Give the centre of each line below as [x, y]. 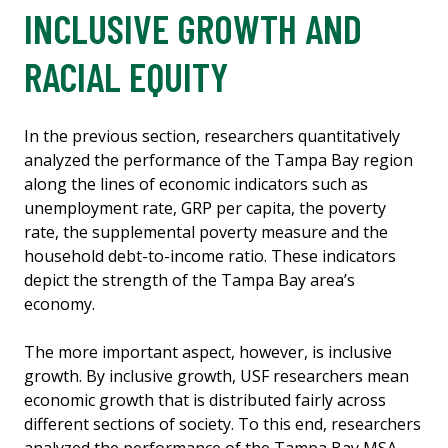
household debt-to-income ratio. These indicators [210, 256]
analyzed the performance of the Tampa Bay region [218, 160]
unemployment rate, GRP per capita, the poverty [205, 208]
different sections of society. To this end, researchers [222, 424]
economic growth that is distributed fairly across [205, 400]
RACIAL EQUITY [126, 76]
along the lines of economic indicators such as [196, 184]
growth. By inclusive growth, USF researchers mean [216, 376]
